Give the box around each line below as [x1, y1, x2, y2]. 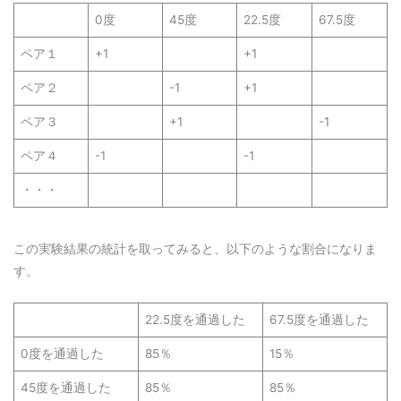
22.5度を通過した [144, 311, 245, 327]
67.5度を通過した [269, 311, 369, 327]
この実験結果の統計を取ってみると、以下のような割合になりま [13, 241, 377, 256]
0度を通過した [20, 346, 104, 361]
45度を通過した [20, 380, 111, 395]
